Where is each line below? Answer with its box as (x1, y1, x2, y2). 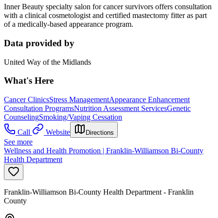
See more (4, 138, 33, 146)
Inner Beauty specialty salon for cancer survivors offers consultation (4, 2, 212, 11)
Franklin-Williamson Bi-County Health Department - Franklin (4, 188, 194, 197)
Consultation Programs (4, 104, 74, 113)
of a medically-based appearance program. (4, 20, 133, 29)
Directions (86, 129, 114, 137)
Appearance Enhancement (109, 95, 190, 104)
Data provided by (4, 38, 74, 49)
